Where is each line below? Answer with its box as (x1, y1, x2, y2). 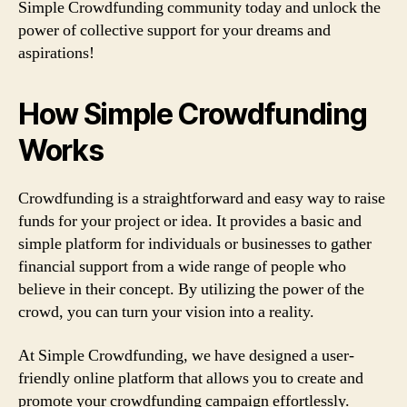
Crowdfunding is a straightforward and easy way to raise (18, 188, 385, 209)
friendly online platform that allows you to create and (18, 367, 363, 389)
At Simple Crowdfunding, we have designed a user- (18, 344, 354, 366)
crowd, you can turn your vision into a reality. (18, 302, 314, 323)
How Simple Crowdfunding (18, 96, 367, 132)
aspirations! (18, 43, 94, 64)
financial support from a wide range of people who (18, 256, 346, 277)
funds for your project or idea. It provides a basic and (18, 211, 362, 232)
